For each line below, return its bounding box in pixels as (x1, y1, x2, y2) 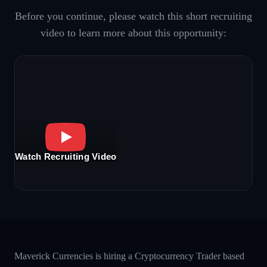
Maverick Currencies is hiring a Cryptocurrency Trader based (14, 250, 244, 261)
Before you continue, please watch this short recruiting (15, 10, 252, 22)
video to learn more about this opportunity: (41, 26, 226, 39)
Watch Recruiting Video (15, 151, 117, 162)
